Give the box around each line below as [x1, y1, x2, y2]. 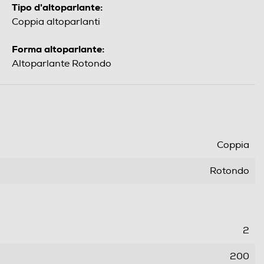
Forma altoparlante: [12, 43, 104, 56]
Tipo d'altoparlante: [12, 1, 103, 14]
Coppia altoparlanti [12, 16, 100, 28]
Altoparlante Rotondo [12, 58, 111, 70]
